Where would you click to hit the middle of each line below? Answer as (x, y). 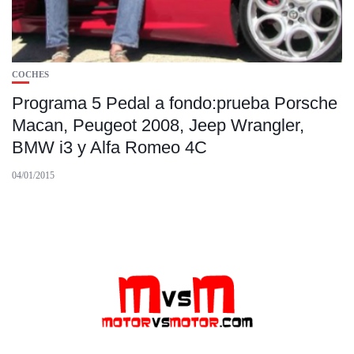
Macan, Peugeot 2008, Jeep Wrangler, (158, 126)
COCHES (30, 75)
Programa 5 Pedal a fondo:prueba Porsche (175, 104)
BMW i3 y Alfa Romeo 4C (109, 148)
